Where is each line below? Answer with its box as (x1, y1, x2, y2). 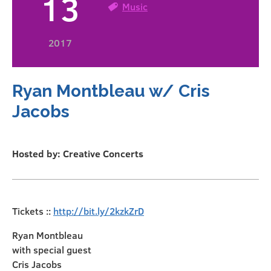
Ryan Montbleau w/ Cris (12, 81, 210, 102)
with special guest (12, 243, 91, 256)
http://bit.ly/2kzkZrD (53, 204, 144, 218)
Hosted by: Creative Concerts (12, 147, 143, 160)
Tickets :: (12, 204, 53, 218)
